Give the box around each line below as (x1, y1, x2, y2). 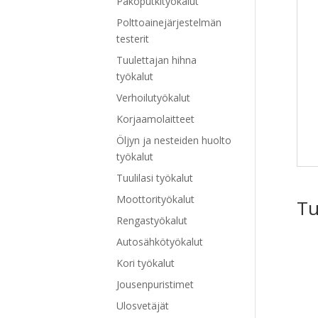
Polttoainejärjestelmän (116, 15, 222, 29)
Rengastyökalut (116, 213, 188, 227)
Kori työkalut (116, 256, 175, 270)
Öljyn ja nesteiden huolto (116, 133, 232, 147)
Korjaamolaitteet (116, 111, 195, 126)
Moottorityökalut (116, 192, 195, 206)
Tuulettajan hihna (116, 53, 197, 67)
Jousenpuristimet (116, 277, 194, 291)
